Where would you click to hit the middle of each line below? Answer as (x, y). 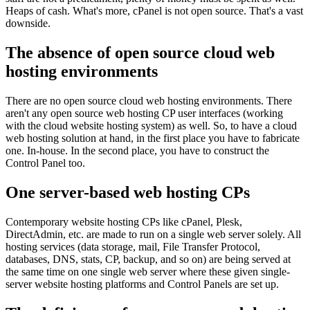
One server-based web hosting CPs (128, 193)
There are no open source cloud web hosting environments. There (149, 101)
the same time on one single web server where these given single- (148, 271)
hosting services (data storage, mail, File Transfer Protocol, (133, 246)
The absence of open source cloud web (140, 53)
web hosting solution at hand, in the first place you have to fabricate (153, 138)
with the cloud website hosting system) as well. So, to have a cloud (151, 126)
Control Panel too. (45, 163)
